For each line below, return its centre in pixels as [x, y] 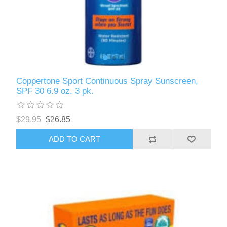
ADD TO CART [75, 139]
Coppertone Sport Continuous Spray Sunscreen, [107, 81]
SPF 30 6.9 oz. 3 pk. [55, 91]
